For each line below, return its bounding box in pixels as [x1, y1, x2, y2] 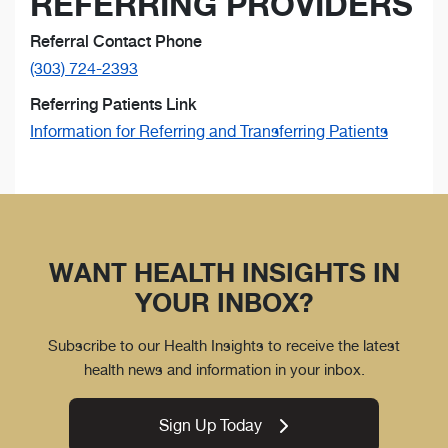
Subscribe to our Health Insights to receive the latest [48, 336, 400, 356]
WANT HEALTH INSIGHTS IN [48, 257, 400, 289]
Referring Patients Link [30, 95, 197, 115]
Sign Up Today [159, 416, 263, 436]
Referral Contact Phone [30, 32, 202, 52]
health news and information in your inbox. [83, 360, 365, 380]
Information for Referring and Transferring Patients [30, 122, 388, 142]
